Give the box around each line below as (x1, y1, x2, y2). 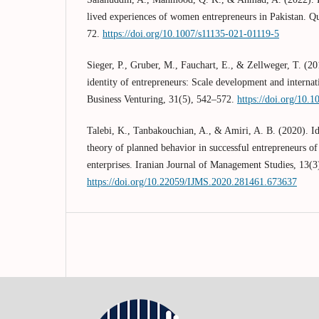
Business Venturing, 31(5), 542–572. (87, 94, 237, 105)
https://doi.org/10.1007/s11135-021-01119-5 (103, 28, 279, 40)
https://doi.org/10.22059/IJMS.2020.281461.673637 (87, 177, 297, 188)
